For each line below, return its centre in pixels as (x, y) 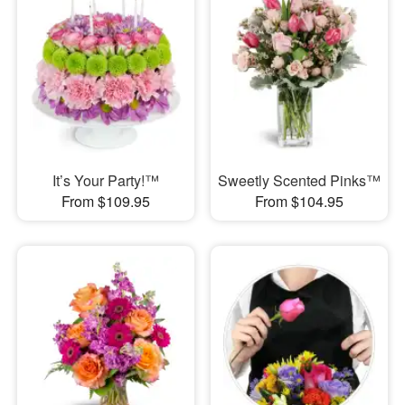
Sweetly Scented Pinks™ (299, 181)
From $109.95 (105, 202)
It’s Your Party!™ (105, 181)
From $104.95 (299, 202)
